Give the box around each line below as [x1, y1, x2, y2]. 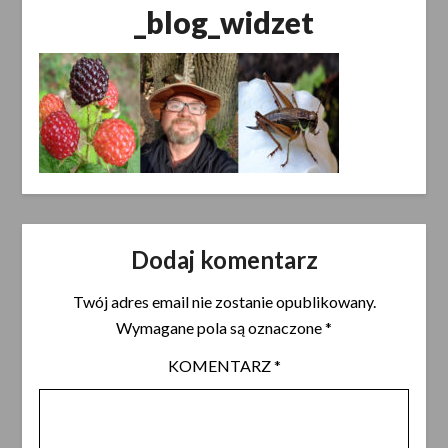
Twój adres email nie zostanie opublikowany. [72, 292, 376, 312]
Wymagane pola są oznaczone [116, 318, 325, 338]
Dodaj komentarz [130, 245, 318, 275]
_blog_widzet [134, 4, 314, 41]
